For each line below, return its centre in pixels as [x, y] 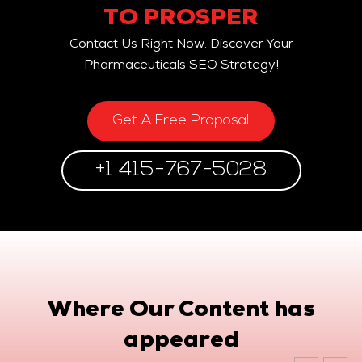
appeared [181, 342]
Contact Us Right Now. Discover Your [181, 46]
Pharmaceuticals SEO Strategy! [181, 67]
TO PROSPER [181, 20]
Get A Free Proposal [181, 121]
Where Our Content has [181, 311]
